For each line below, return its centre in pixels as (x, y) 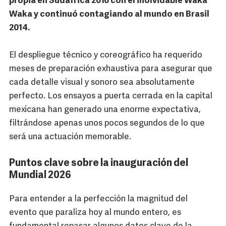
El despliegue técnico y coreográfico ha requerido (106, 55)
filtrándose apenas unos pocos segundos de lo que (107, 124)
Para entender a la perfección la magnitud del (98, 199)
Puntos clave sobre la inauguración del (99, 164)
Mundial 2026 (40, 176)
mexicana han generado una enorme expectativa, (105, 110)
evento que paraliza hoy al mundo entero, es (95, 213)
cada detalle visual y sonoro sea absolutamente (102, 83)
